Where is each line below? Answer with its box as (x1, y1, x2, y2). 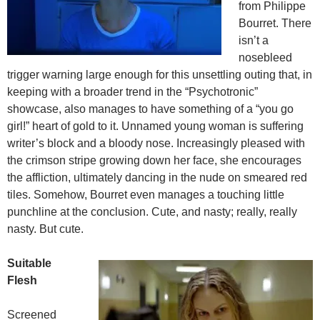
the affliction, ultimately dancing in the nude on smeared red (7, 171, 307, 184)
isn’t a (239, 34, 269, 47)
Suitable (7, 257, 51, 270)
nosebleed (239, 51, 292, 64)
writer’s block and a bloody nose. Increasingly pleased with (7, 137, 305, 150)
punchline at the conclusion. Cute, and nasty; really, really (7, 206, 297, 219)
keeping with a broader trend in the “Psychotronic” (7, 86, 258, 99)
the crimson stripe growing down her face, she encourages (7, 154, 301, 167)
